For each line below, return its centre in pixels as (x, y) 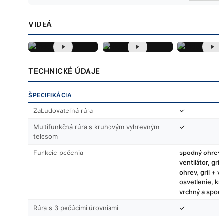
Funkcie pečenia (58, 153)
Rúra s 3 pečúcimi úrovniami (76, 208)
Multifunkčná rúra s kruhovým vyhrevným (96, 127)
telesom (45, 136)
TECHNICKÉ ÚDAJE (64, 71)
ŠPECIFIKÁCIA (50, 95)
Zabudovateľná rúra (63, 110)
